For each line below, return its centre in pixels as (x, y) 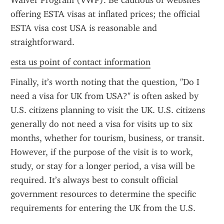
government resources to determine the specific (103, 194)
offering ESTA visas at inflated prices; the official (105, 14)
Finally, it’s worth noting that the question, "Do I (105, 82)
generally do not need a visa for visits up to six (101, 124)
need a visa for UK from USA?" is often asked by (104, 96)
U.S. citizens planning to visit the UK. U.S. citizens (108, 110)
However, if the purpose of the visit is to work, (102, 152)
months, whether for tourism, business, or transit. (107, 138)
